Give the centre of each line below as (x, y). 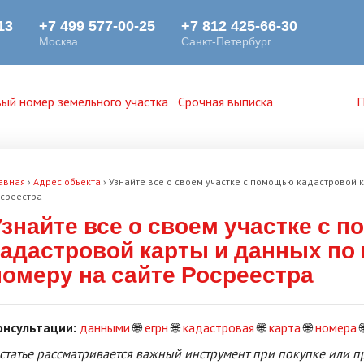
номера (336, 327)
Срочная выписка (226, 102)
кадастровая (219, 327)
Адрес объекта (67, 182)
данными (105, 327)
